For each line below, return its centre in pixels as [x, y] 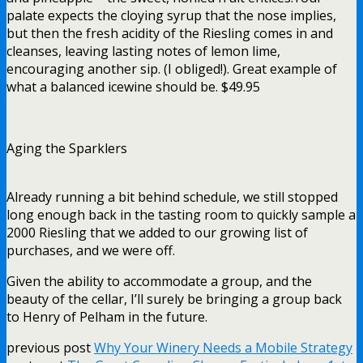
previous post [50, 347]
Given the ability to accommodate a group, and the [159, 281]
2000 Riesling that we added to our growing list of [157, 232]
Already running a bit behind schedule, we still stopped [172, 196]
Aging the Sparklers [67, 148]
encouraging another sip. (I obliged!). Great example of [172, 68]
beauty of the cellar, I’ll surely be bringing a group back [174, 299]
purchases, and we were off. [91, 250]
